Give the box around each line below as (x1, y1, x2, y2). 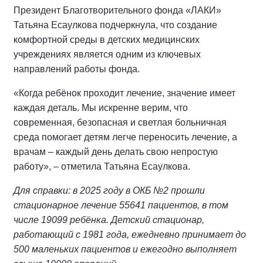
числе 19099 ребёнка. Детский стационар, (14, 215, 204, 225)
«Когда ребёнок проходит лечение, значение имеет (14, 88, 235, 99)
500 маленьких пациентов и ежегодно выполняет (14, 244, 237, 255)
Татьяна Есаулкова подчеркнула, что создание (14, 20, 217, 31)
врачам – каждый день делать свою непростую (14, 147, 218, 157)
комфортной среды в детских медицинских (14, 35, 200, 45)
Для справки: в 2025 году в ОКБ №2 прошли (14, 186, 205, 196)
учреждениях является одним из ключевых (14, 49, 201, 60)
